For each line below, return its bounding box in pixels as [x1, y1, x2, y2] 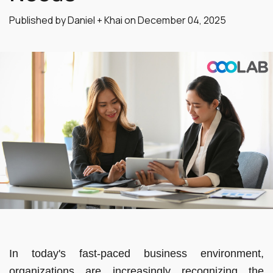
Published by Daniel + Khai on [9, 13, 138, 27]
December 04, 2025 [138, 13, 226, 27]
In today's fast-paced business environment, [9, 247, 264, 260]
